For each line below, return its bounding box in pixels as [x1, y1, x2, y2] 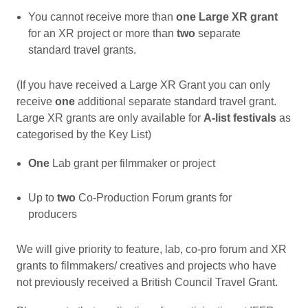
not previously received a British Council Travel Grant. [16, 276, 278, 288]
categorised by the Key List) [16, 128, 151, 140]
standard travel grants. [27, 44, 136, 56]
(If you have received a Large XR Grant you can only [16, 78, 270, 91]
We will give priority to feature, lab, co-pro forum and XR [16, 243, 287, 255]
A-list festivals [203, 111, 276, 124]
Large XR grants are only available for [16, 111, 203, 124]
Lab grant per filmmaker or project [49, 157, 215, 169]
